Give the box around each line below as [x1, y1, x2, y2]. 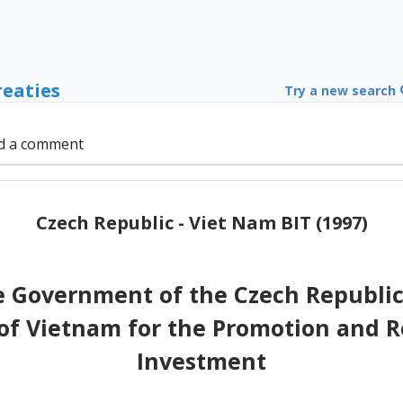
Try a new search [283, 82, 399, 100]
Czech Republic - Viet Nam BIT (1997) [35, 210, 368, 235]
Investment [137, 345, 266, 376]
